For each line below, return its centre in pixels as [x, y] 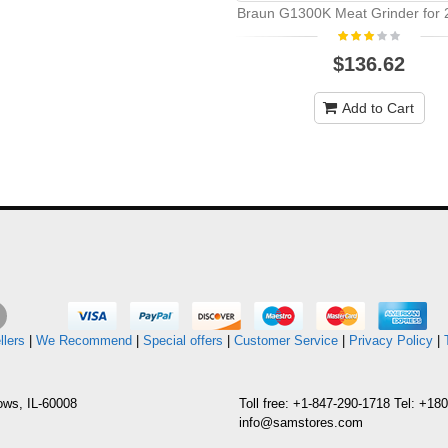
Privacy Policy [391, 340]
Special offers [183, 340]
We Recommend [84, 340]
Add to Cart [377, 108]
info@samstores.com [301, 422]
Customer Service [286, 340]
